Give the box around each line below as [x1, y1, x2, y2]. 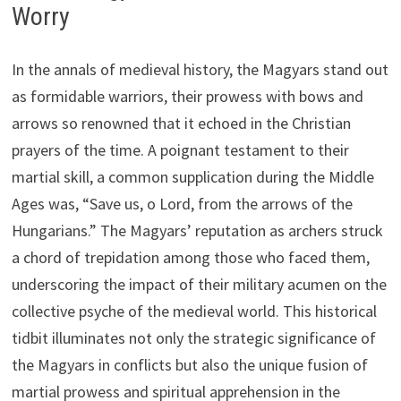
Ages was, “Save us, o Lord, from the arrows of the [11, 192, 353, 214]
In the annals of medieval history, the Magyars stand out [11, 58, 388, 80]
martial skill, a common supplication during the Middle [11, 166, 374, 187]
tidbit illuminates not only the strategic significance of [11, 327, 376, 348]
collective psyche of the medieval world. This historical [11, 300, 377, 321]
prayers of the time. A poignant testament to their [11, 139, 349, 160]
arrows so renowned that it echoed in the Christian [11, 112, 351, 133]
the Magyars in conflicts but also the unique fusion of [11, 354, 368, 375]
